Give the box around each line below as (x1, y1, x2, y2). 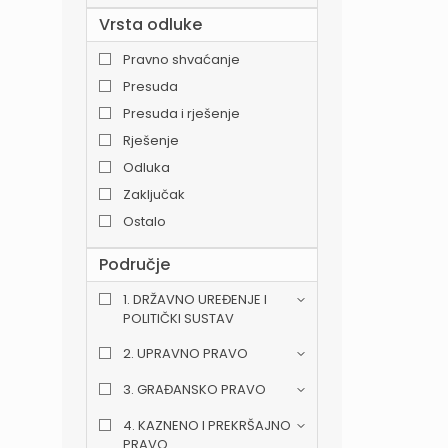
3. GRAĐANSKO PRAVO (123, 380, 266, 400)
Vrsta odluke (99, 13, 202, 37)
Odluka (123, 158, 170, 178)
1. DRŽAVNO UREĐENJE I (123, 290, 267, 310)
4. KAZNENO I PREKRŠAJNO (123, 416, 291, 436)
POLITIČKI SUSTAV (123, 309, 234, 329)
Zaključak (123, 185, 185, 205)
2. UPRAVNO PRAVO (123, 344, 248, 364)
